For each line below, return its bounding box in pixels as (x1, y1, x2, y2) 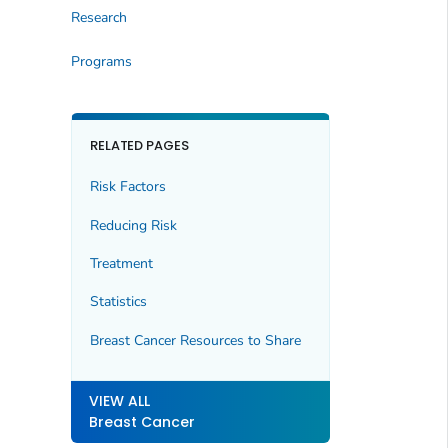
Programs (70, 51, 132, 71)
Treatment (89, 253, 153, 273)
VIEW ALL (88, 391, 150, 412)
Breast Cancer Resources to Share (89, 330, 301, 350)
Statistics (89, 292, 147, 312)
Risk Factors (89, 177, 166, 197)
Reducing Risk (89, 215, 177, 235)
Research (70, 8, 127, 28)
